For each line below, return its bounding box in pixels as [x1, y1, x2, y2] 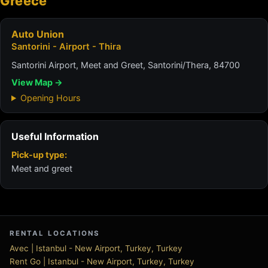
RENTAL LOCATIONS [10, 229, 100, 237]
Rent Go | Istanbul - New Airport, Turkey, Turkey [10, 257, 194, 266]
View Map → [11, 77, 63, 87]
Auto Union [11, 28, 64, 40]
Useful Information [11, 130, 99, 142]
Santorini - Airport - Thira [11, 41, 121, 52]
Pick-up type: [11, 150, 67, 160]
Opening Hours [20, 93, 81, 103]
